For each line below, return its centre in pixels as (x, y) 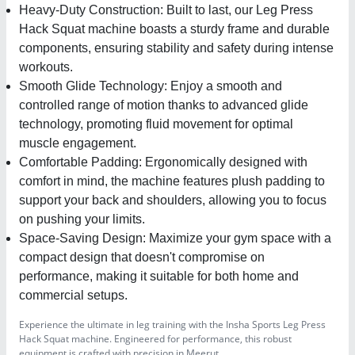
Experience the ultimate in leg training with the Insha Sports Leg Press (172, 324)
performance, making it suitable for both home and (159, 276)
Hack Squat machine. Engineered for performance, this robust (155, 339)
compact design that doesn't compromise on (142, 257)
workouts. (46, 67)
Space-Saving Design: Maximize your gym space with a (175, 238)
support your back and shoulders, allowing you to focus (173, 200)
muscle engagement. (78, 143)
